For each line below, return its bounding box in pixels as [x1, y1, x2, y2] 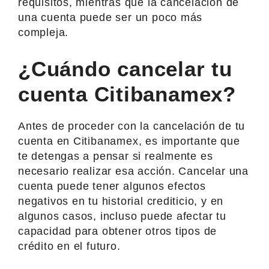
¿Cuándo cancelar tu [18, 56, 233, 80]
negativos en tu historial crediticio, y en [18, 195, 224, 207]
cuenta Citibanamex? [18, 82, 237, 106]
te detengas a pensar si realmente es [18, 150, 213, 162]
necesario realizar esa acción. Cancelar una [18, 165, 249, 177]
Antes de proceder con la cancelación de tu [18, 119, 246, 132]
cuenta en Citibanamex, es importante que [18, 134, 240, 147]
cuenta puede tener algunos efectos [18, 180, 206, 192]
